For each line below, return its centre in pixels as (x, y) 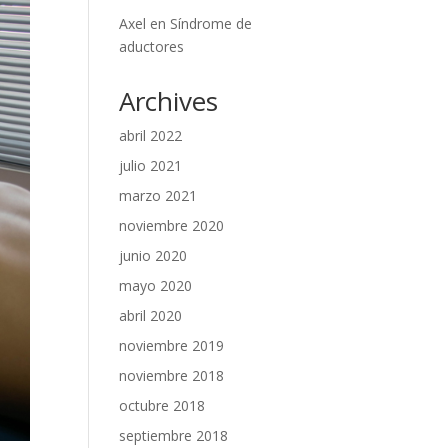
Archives (169, 101)
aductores (152, 46)
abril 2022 (151, 135)
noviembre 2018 (172, 375)
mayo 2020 (156, 285)
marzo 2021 (158, 195)
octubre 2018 (162, 405)
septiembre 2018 (174, 435)
